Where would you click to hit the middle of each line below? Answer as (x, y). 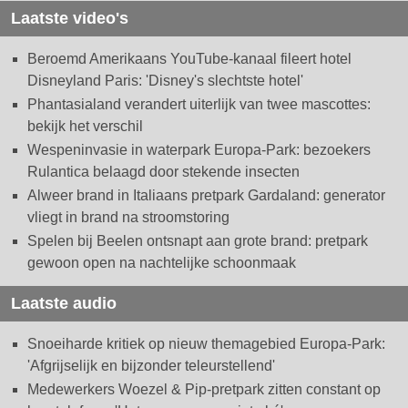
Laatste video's (70, 19)
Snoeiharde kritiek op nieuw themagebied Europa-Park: (206, 344)
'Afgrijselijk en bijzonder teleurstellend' (151, 366)
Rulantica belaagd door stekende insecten (163, 172)
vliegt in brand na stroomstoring (128, 218)
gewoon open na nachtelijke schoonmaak (162, 263)
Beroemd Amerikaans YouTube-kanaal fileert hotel (189, 59)
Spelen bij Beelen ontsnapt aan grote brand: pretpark (198, 241)
